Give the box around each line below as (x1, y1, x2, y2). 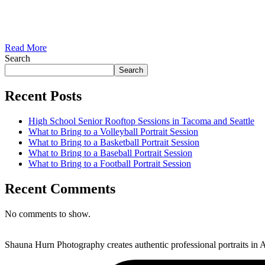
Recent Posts (5, 88, 82, 104)
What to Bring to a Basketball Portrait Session (28, 137, 199, 147)
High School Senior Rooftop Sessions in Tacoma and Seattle (28, 115, 254, 126)
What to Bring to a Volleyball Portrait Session (28, 126, 198, 137)
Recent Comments (5, 180, 115, 196)
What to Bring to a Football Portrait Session (28, 158, 191, 169)
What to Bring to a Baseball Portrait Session (28, 147, 192, 158)
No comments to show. (5, 208, 91, 219)
